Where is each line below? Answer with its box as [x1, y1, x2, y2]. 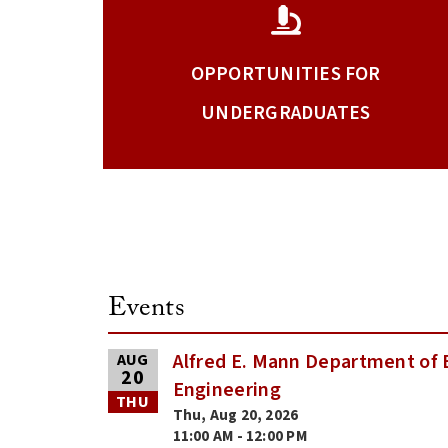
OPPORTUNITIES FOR [190, 60, 381, 89]
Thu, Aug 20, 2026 [172, 404, 299, 426]
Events [107, 294, 185, 322]
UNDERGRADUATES [201, 99, 371, 128]
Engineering [172, 375, 281, 404]
